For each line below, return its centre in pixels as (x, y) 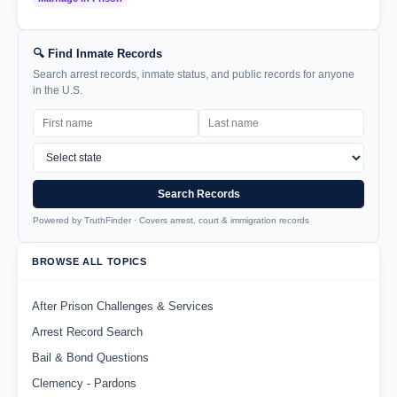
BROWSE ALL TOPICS (90, 262)
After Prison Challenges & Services (123, 307)
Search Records (198, 195)
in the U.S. (58, 91)
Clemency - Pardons (84, 384)
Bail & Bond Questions (90, 358)
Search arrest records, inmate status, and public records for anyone (194, 75)
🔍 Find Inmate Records (97, 54)
